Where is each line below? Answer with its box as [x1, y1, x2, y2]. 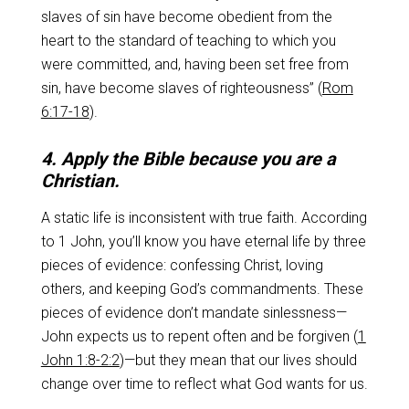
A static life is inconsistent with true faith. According [40, 209, 367, 226]
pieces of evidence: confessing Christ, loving [40, 257, 323, 274]
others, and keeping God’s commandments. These [40, 280, 363, 298]
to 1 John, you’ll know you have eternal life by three [40, 233, 366, 250]
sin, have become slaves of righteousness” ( [40, 79, 322, 97]
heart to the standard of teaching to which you [40, 32, 336, 49]
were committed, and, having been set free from [40, 56, 349, 73]
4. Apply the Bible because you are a [40, 148, 336, 170]
